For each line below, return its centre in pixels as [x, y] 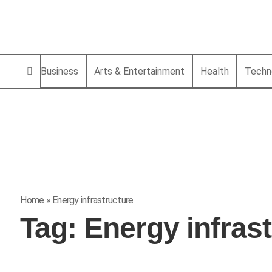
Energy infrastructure [93, 200]
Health [215, 72]
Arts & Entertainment [140, 72]
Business [60, 72]
